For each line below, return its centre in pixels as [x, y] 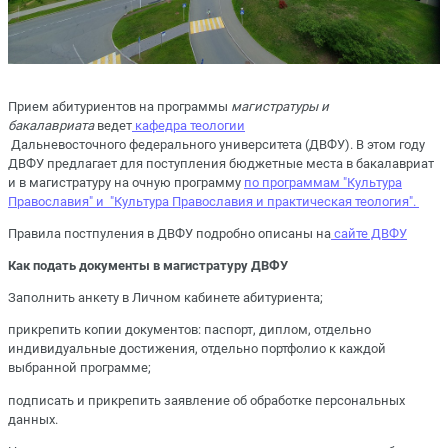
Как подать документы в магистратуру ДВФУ [148, 266]
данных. [33, 419]
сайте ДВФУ [369, 233]
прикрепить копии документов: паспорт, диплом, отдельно [189, 330]
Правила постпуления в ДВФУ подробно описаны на [169, 233]
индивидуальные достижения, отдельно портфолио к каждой [197, 349]
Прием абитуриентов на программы [119, 106]
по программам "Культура [323, 182]
